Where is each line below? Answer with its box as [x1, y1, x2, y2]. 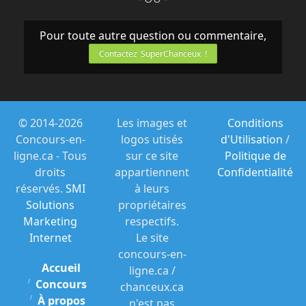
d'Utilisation [221, 131, 283, 147]
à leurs [135, 180, 169, 196]
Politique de [224, 148, 286, 163]
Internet [29, 229, 72, 245]
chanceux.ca [120, 279, 184, 294]
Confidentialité [217, 164, 293, 180]
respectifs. [125, 213, 179, 229]
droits [35, 164, 66, 180]
